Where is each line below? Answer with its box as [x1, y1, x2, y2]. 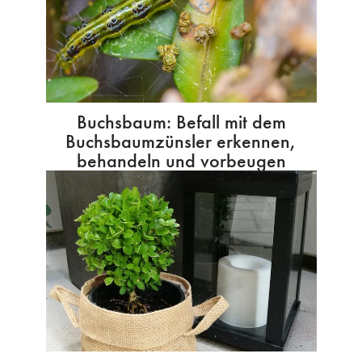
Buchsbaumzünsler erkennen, [65, 128, 297, 154]
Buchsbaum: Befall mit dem [76, 109, 286, 135]
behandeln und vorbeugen [76, 148, 286, 174]
